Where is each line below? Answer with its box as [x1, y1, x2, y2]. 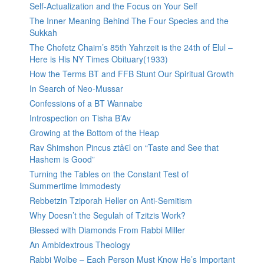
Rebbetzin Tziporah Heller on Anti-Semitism [29, 194, 192, 207]
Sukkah [29, 27, 57, 39]
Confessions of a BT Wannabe [29, 97, 143, 110]
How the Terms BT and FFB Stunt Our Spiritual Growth [29, 68, 234, 80]
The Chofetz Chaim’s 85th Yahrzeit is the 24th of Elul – [29, 41, 233, 54]
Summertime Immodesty [29, 180, 121, 192]
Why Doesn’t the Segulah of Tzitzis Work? [29, 209, 186, 222]
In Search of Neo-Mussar [29, 82, 123, 95]
